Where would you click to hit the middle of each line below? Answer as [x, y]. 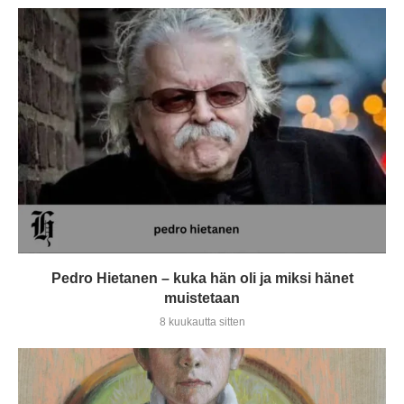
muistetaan [202, 298]
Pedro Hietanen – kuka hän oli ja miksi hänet [202, 278]
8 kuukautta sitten [202, 321]
